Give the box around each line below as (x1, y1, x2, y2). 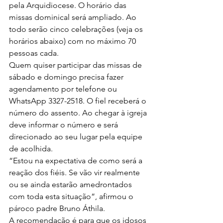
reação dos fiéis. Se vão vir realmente (9, 168, 142, 177)
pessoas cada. (9, 48, 59, 58)
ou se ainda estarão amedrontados (9, 180, 134, 189)
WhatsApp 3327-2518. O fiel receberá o (9, 96, 148, 106)
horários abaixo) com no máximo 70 (9, 36, 138, 46)
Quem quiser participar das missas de (9, 60, 144, 70)
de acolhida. (9, 144, 53, 153)
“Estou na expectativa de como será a (9, 156, 144, 165)
